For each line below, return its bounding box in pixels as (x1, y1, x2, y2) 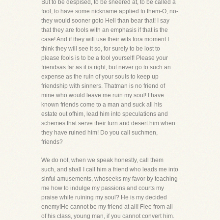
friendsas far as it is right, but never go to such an (41, 64, 171, 71)
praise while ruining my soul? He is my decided (41, 194, 167, 201)
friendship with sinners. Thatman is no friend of (41, 82, 165, 89)
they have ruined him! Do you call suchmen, (41, 129, 158, 136)
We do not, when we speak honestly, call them (41, 157, 164, 164)
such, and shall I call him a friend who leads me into (41, 166, 178, 173)
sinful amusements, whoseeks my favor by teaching (41, 175, 178, 182)
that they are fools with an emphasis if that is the (41, 27, 168, 33)
